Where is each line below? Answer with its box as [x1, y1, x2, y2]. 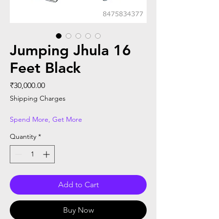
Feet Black [10, 59, 81, 77]
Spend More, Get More [10, 115, 82, 124]
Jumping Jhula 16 [10, 42, 131, 60]
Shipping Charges [10, 94, 66, 103]
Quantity [10, 132, 36, 141]
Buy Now [63, 205, 94, 215]
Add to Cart [58, 180, 99, 190]
